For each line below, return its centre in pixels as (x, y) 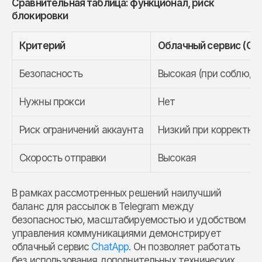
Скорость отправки (63, 158)
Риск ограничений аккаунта (81, 130)
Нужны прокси (52, 101)
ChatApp (110, 247)
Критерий (42, 45)
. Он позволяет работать (184, 247)
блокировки (40, 15)
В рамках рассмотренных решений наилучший (116, 193)
